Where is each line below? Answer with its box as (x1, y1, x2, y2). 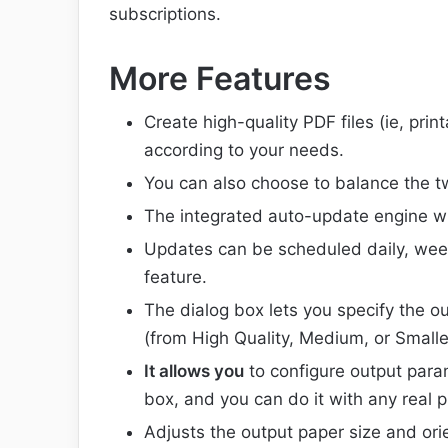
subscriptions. (109, 4, 221, 25)
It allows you (144, 360, 244, 381)
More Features (109, 59, 331, 99)
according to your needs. (144, 139, 344, 160)
